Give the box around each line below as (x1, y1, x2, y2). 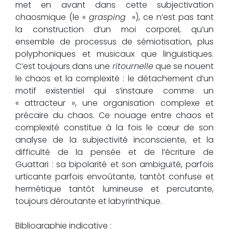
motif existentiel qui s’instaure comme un (15, 85, 214, 97)
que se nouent (153, 60, 214, 73)
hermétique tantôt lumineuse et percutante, (15, 183, 214, 195)
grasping (88, 11, 129, 24)
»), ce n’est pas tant (129, 11, 214, 24)
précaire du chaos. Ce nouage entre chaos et (15, 109, 214, 122)
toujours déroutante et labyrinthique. (15, 195, 162, 208)
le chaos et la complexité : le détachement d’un (15, 73, 214, 85)
